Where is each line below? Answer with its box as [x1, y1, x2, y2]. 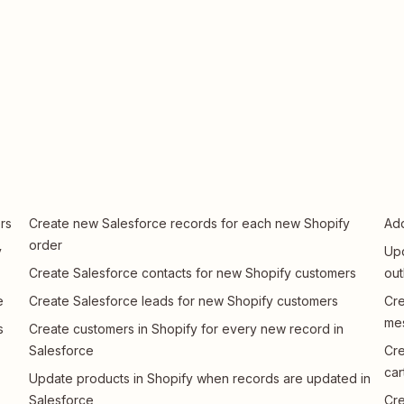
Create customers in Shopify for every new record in [29, 321, 344, 336]
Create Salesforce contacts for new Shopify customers [29, 265, 357, 280]
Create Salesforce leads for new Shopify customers [29, 293, 339, 308]
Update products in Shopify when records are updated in [29, 371, 372, 386]
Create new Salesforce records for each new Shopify [29, 216, 351, 231]
